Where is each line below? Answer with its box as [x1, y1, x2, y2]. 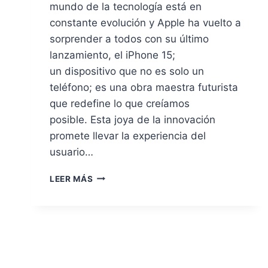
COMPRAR [92, 208, 138, 218]
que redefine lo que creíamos [50, 97, 190, 109]
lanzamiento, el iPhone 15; [50, 48, 175, 61]
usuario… [50, 145, 93, 158]
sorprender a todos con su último [50, 32, 209, 45]
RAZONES [92, 183, 135, 193]
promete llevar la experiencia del [50, 129, 206, 142]
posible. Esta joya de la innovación [50, 113, 215, 126]
